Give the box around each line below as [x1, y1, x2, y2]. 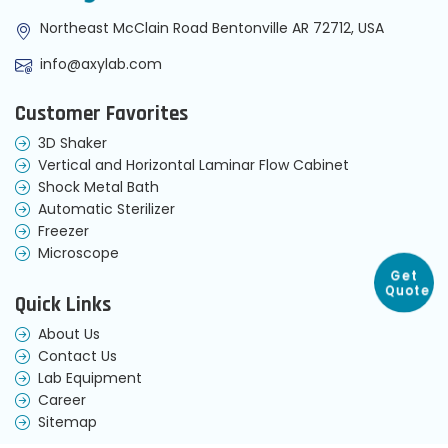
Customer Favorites [15, 100, 188, 128]
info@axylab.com [40, 54, 162, 75]
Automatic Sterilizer [38, 199, 175, 220]
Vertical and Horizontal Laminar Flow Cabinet [38, 155, 349, 176]
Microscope [38, 243, 119, 264]
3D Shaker [38, 133, 107, 154]
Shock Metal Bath [38, 177, 159, 198]
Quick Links [15, 291, 111, 319]
